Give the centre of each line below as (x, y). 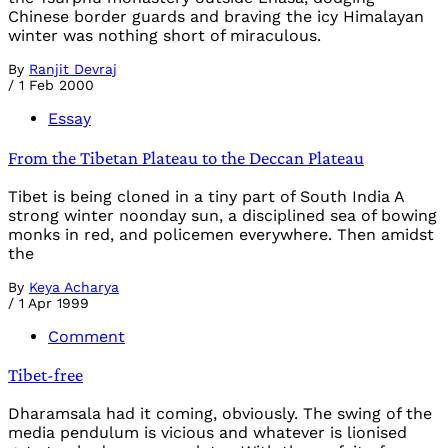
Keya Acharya (74, 286)
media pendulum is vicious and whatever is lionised (207, 432)
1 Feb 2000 (56, 85)
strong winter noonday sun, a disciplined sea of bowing (222, 215)
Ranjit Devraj (73, 69)
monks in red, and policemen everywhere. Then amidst (221, 234)
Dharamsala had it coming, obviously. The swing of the (220, 413)
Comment (86, 336)
